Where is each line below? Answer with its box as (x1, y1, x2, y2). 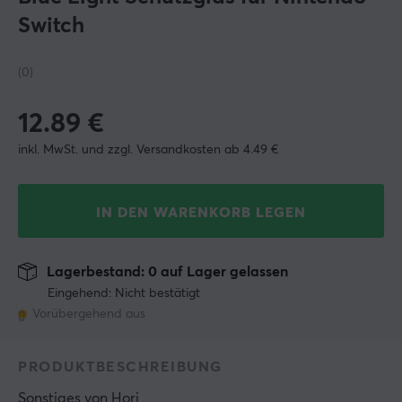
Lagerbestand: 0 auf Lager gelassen (43, 265, 288, 280)
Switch (18, 15, 84, 38)
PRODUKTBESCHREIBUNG (18, 360, 223, 375)
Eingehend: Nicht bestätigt (48, 287, 200, 301)
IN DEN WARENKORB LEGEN (96, 205, 306, 221)
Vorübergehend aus (32, 308, 145, 321)
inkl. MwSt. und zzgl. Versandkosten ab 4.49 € (18, 144, 278, 157)
